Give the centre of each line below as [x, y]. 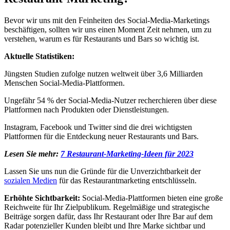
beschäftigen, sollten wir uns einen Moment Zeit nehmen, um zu [108, 29]
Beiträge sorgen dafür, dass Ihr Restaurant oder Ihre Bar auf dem [108, 216]
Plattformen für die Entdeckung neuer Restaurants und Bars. [101, 136]
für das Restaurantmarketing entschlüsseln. [127, 180]
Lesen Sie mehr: [32, 154]
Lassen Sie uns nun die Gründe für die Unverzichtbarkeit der [102, 171]
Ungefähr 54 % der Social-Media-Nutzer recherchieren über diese [110, 100]
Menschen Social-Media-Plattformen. [64, 83]
